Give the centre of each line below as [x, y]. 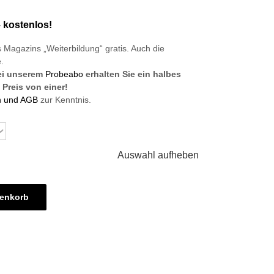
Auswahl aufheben [158, 155]
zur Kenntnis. [65, 100]
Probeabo [64, 74]
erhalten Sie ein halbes [132, 74]
